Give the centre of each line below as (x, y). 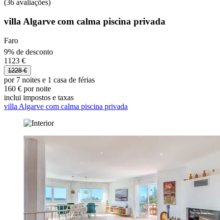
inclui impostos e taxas (39, 97)
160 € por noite (27, 88)
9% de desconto (28, 52)
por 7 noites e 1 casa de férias (49, 80)
